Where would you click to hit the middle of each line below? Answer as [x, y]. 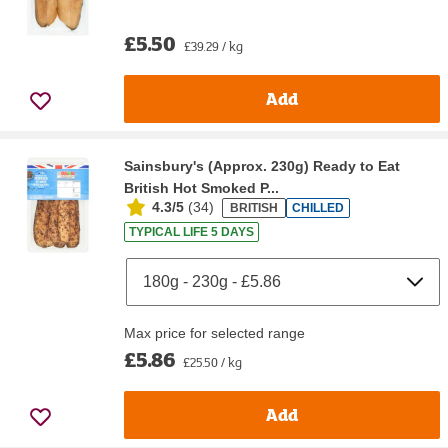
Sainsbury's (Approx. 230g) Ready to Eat [262, 165]
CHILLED [318, 208]
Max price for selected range [214, 332]
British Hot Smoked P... [201, 187]
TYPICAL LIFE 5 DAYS [191, 231]
